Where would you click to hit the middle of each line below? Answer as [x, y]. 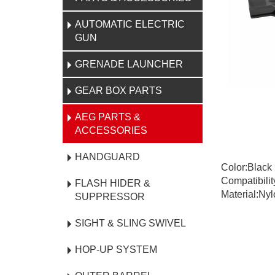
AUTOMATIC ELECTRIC [130, 24]
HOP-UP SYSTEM [116, 250]
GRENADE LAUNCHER [129, 64]
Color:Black [246, 168]
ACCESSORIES [111, 130]
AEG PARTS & [108, 117]
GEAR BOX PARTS [118, 91]
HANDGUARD [107, 157]
